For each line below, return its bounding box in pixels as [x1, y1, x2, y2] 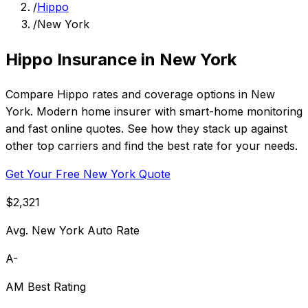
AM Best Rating [5, 280, 86, 294]
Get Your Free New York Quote [5, 167, 170, 181]
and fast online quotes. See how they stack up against [5, 122, 287, 136]
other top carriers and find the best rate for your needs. [5, 139, 298, 153]
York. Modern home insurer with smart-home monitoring [5, 104, 302, 119]
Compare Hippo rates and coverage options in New [5, 87, 275, 102]
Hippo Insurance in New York [5, 49, 236, 69]
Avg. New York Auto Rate [5, 223, 140, 238]
